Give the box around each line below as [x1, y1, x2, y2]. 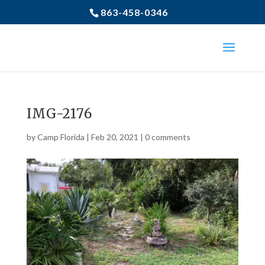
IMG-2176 [26, 105, 92, 122]
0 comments [144, 132, 190, 142]
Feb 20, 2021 [91, 132, 138, 142]
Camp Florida [37, 132, 85, 142]
